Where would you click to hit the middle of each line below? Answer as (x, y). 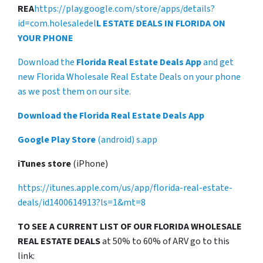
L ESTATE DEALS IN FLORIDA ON (161, 23)
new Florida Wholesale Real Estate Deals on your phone (129, 77)
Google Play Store (57, 139)
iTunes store (45, 163)
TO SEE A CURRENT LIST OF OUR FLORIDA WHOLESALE (130, 226)
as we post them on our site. (74, 91)
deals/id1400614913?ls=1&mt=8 (82, 202)
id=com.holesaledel (57, 23)
